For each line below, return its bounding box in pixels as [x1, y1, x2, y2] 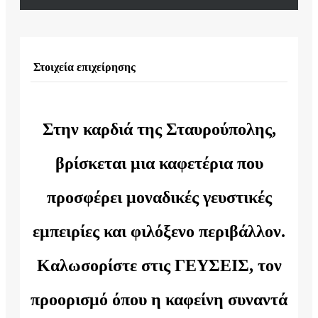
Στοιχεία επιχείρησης [31, 60, 136, 73]
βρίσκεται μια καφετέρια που [55, 154, 263, 173]
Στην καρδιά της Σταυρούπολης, [42, 120, 276, 139]
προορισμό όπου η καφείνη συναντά [31, 290, 287, 309]
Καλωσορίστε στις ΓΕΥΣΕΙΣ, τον [36, 256, 282, 275]
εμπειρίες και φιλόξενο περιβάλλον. [33, 222, 285, 241]
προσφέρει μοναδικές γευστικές [46, 188, 272, 207]
